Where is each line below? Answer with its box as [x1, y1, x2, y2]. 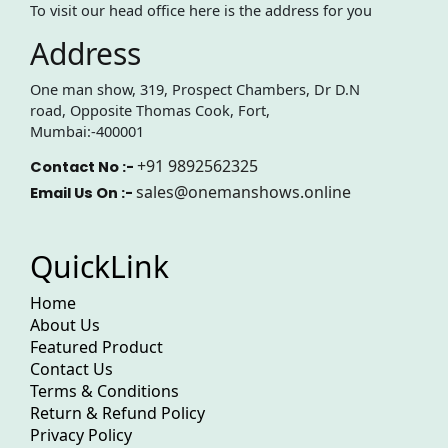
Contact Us [30, 358, 113, 381]
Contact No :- [30, 156, 137, 177]
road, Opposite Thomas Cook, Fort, [30, 99, 270, 120]
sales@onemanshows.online [136, 180, 351, 203]
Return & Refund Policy [30, 402, 205, 425]
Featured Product [30, 336, 163, 359]
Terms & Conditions [30, 380, 179, 403]
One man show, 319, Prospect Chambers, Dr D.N [30, 78, 360, 99]
